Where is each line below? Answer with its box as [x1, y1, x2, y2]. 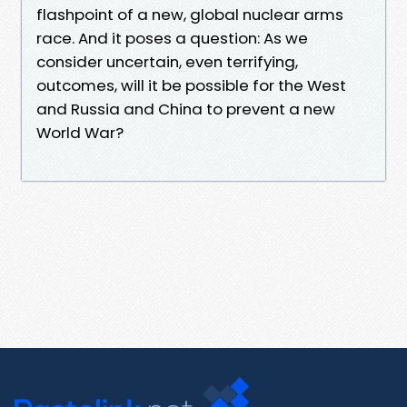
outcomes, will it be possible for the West [36, 74, 346, 96]
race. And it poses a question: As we [36, 26, 308, 49]
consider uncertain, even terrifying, [36, 50, 298, 73]
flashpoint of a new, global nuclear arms [36, 3, 343, 25]
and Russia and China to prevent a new [36, 97, 335, 120]
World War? [36, 121, 124, 144]
